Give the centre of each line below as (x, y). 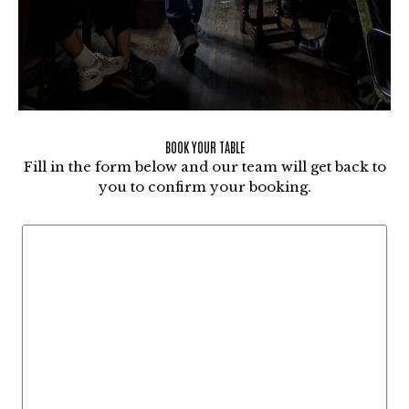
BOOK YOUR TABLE (204, 147)
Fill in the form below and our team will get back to (204, 167)
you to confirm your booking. (204, 187)
